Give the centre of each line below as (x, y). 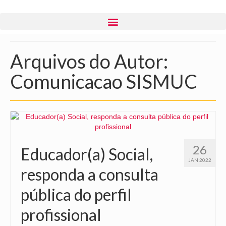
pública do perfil (76, 194)
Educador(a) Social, (87, 154)
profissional (61, 215)
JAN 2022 (200, 160)
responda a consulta (90, 174)
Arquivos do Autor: (89, 61)
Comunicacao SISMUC (104, 81)
